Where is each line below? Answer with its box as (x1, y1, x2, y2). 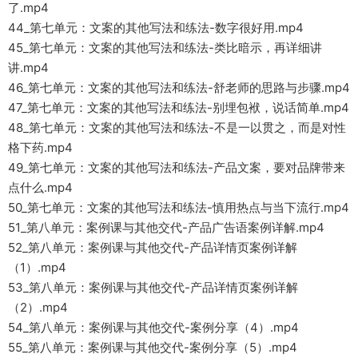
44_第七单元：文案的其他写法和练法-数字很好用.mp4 (8, 20, 304, 36)
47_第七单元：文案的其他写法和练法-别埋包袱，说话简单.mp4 (8, 100, 349, 116)
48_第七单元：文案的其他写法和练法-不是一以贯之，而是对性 (8, 120, 346, 136)
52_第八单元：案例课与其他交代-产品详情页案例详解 (8, 240, 297, 256)
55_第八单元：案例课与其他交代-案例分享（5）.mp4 (8, 340, 297, 356)
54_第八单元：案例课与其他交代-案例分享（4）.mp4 (8, 320, 299, 336)
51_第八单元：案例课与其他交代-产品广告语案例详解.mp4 (8, 220, 324, 236)
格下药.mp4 (8, 140, 73, 156)
